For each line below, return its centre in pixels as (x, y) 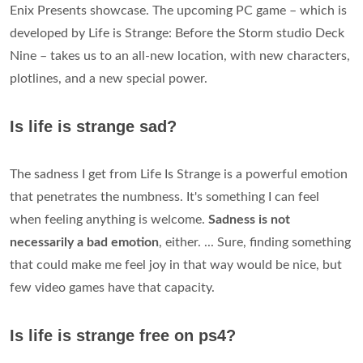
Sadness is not (249, 220)
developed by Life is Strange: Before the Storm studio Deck (177, 34)
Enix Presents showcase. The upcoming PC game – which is (178, 11)
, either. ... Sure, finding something (255, 243)
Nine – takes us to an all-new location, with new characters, (180, 56)
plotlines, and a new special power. (109, 79)
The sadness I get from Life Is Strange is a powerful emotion (179, 175)
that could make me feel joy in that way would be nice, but (176, 265)
